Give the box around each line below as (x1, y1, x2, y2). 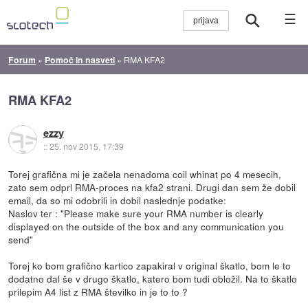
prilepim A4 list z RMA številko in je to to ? (8, 284, 188, 298)
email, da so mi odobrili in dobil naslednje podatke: (8, 192, 227, 207)
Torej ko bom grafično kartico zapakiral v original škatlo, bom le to (8, 258, 291, 272)
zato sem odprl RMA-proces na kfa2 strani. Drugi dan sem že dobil (8, 179, 296, 194)
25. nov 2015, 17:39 (49, 140, 124, 153)
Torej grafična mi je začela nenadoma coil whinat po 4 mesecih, (8, 166, 282, 181)
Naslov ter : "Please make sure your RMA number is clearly (8, 206, 264, 220)
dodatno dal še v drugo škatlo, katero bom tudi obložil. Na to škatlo (8, 271, 298, 285)
